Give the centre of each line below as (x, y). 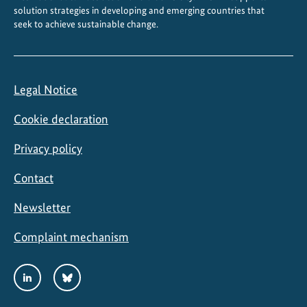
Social (22, 265)
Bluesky (74, 273)
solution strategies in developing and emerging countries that (139, 10)
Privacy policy (48, 148)
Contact (34, 177)
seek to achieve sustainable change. (86, 24)
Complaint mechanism (71, 236)
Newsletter (42, 207)
